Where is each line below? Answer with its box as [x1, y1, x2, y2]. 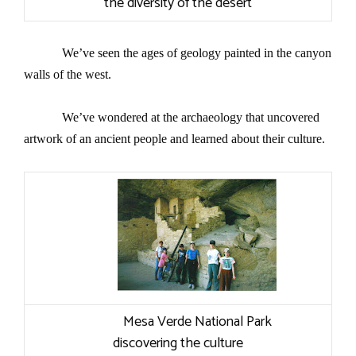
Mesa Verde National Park [122, 310, 272, 335]
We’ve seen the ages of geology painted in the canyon [62, 46, 331, 60]
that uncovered [242, 110, 319, 125]
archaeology [181, 110, 242, 125]
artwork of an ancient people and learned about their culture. [24, 132, 325, 146]
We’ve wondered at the [62, 110, 181, 125]
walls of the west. [24, 68, 114, 82]
